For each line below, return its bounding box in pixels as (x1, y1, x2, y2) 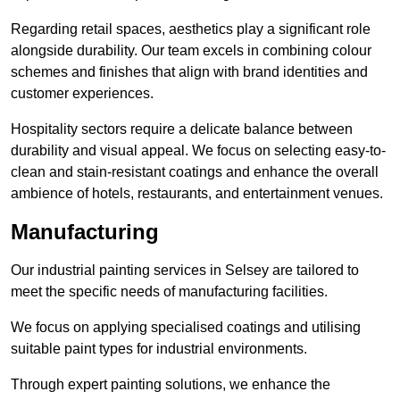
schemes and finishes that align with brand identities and (11, 64, 368, 80)
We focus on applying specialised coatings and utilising (11, 320, 361, 336)
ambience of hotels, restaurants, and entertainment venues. (11, 186, 383, 202)
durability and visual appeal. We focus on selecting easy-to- (11, 143, 386, 159)
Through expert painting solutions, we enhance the (11, 377, 330, 393)
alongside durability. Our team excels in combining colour (11, 43, 371, 59)
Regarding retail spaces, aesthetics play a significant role (11, 21, 371, 37)
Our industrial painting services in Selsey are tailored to (11, 262, 359, 279)
